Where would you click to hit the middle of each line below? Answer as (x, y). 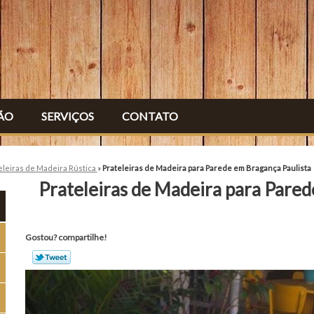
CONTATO (150, 116)
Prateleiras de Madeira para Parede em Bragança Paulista (206, 168)
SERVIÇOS (68, 116)
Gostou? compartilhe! (67, 238)
